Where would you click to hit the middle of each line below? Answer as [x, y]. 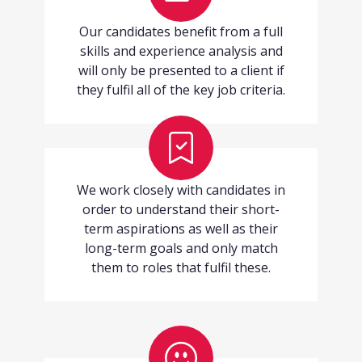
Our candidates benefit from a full [181, 32]
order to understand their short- [181, 210]
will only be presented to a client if [181, 71]
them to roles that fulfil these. [181, 268]
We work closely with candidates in [181, 190]
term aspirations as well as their [181, 229]
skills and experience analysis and [181, 51]
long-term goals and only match [181, 248]
